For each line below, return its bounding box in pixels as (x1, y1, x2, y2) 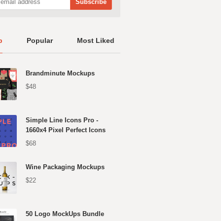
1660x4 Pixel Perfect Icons (26, 126, 106, 134)
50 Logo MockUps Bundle (26, 210, 104, 218)
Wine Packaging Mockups (26, 163, 105, 171)
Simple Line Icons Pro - (26, 116, 98, 124)
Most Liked (77, 37, 114, 44)
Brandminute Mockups (26, 70, 95, 77)
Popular (27, 37, 53, 44)
